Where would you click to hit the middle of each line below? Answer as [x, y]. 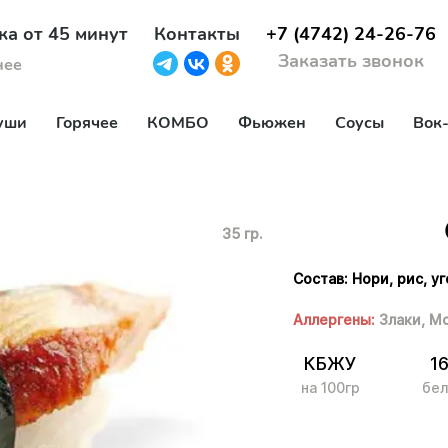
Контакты [196, 34]
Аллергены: [334, 319]
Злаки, [402, 319]
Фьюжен [272, 123]
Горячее [87, 123]
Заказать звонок [350, 61]
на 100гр [331, 387]
